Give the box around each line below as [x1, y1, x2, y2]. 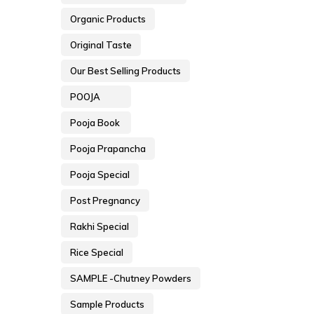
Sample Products [70, 299, 144, 310]
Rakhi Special [70, 221, 129, 233]
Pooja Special [70, 169, 130, 181]
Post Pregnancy [70, 195, 140, 207]
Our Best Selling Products [70, 65, 181, 77]
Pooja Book [70, 117, 120, 129]
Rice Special [70, 247, 123, 259]
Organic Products [70, 13, 146, 25]
